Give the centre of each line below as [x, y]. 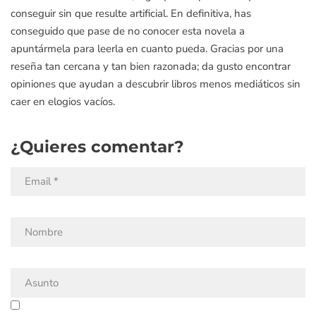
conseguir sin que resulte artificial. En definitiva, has [131, 13]
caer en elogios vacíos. [63, 102]
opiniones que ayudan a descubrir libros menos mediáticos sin [156, 84]
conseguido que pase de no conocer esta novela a [128, 31]
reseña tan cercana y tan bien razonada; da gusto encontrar [151, 66]
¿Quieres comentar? [97, 146]
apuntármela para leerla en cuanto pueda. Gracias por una [147, 49]
